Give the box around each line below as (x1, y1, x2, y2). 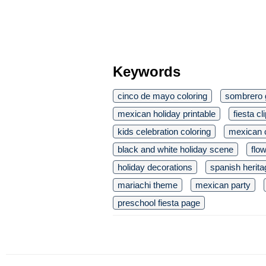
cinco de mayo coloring (118, 91, 207, 101)
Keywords (113, 64, 180, 80)
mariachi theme (118, 180, 178, 190)
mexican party (195, 180, 251, 190)
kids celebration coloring (118, 126, 211, 137)
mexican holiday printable (118, 109, 216, 119)
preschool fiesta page (118, 198, 200, 208)
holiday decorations (118, 162, 192, 172)
